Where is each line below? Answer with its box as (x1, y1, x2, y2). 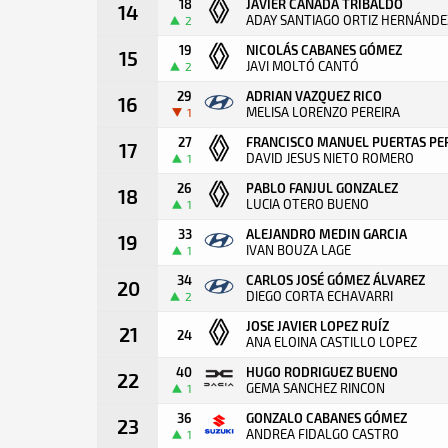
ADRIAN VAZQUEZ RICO (246, 88, 382, 103)
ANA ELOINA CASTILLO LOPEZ (246, 334, 417, 350)
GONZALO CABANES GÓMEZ (246, 410, 407, 425)
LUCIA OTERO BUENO (246, 196, 369, 212)
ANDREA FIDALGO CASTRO (246, 426, 399, 442)
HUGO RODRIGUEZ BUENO (246, 364, 398, 379)
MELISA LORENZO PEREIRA (246, 104, 400, 120)
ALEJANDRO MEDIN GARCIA (246, 226, 407, 241)
